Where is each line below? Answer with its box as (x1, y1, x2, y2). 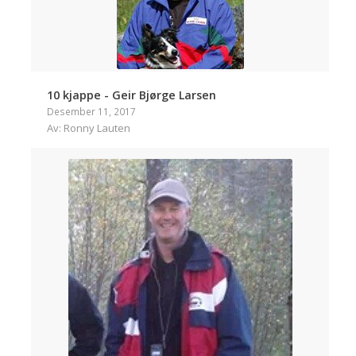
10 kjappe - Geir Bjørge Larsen (47, 87, 217, 103)
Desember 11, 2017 (47, 104, 137, 118)
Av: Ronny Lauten (47, 120, 131, 135)
